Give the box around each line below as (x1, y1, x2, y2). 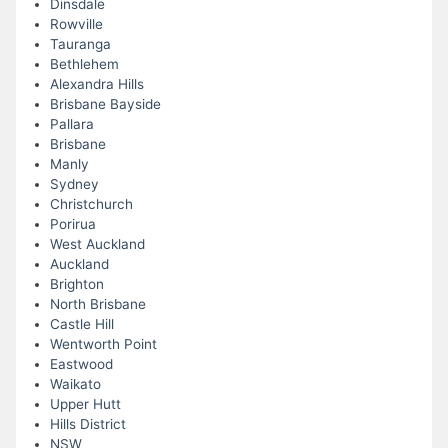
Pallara (49, 116, 94, 133)
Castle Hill (49, 316, 114, 333)
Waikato (49, 376, 101, 393)
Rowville (49, 16, 103, 33)
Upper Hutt (49, 396, 121, 413)
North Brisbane (49, 296, 146, 313)
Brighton (49, 276, 104, 293)
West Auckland (49, 236, 145, 253)
